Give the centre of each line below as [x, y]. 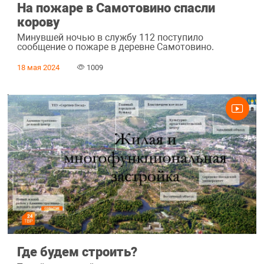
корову [38, 22]
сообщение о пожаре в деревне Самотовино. [115, 47]
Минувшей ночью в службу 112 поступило [110, 37]
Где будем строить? [77, 252]
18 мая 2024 [38, 67]
